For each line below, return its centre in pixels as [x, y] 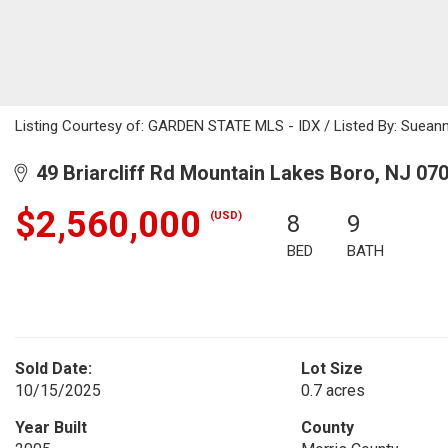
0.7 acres [332, 390]
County [327, 427]
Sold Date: [53, 368]
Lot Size [331, 368]
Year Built [51, 427]
